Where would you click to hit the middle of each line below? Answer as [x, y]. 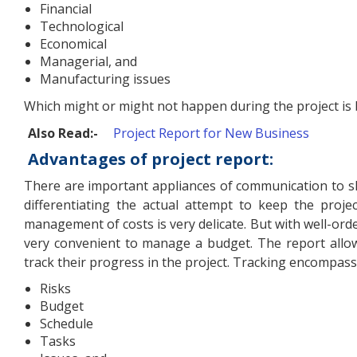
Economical [73, 44]
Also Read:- [63, 133]
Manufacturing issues [105, 79]
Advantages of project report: [151, 159]
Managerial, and [88, 62]
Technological [82, 27]
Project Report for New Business [211, 133]
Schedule [67, 324]
